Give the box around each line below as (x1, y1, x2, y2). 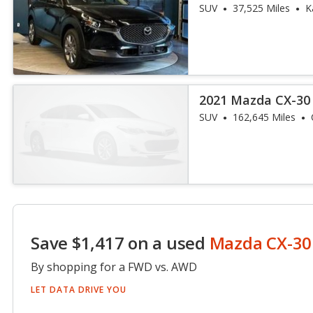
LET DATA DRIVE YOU (31, 284, 126, 296)
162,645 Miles (233, 110, 296, 124)
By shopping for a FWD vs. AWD (31, 259, 197, 275)
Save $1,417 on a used (31, 231, 210, 254)
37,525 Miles (233, 1, 291, 15)
